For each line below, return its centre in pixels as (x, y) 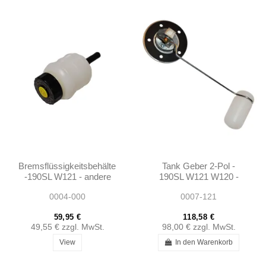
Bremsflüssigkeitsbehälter (69, 166)
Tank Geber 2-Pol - (199, 166)
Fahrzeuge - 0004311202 (67, 188)
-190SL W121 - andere (67, 177)
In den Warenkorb (204, 243)
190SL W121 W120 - (199, 177)
